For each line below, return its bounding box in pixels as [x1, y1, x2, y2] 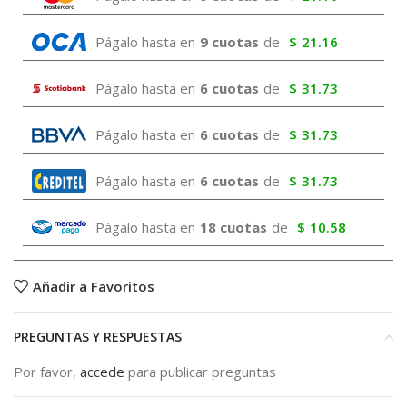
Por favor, [14, 362, 80, 381]
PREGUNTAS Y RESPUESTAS [14, 328, 182, 345]
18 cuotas [200, 218, 267, 236]
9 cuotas [200, 33, 259, 51]
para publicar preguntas [124, 362, 276, 381]
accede [80, 362, 124, 381]
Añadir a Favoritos [32, 276, 154, 295]
